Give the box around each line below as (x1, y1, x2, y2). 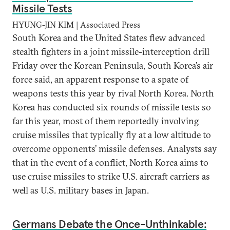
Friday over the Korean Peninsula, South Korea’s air (12, 60, 213, 71)
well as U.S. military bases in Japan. (12, 184, 149, 196)
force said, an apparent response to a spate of (12, 73, 188, 85)
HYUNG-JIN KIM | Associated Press (12, 20, 141, 30)
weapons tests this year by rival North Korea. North (12, 87, 214, 99)
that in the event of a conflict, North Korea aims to (12, 157, 208, 168)
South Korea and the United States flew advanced (12, 32, 205, 44)
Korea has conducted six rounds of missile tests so (12, 101, 211, 113)
